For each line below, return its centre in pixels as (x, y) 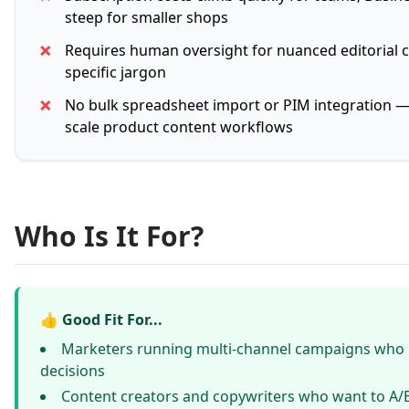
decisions (73, 371)
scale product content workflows (179, 127)
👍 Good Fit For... (101, 320)
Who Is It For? (109, 236)
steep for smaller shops (147, 17)
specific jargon (115, 72)
